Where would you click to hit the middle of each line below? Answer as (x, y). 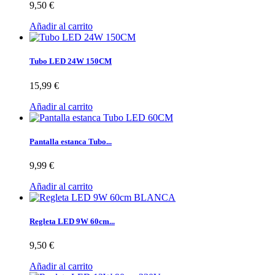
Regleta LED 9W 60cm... (72, 222)
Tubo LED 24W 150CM (71, 61)
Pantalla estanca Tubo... (71, 141)
